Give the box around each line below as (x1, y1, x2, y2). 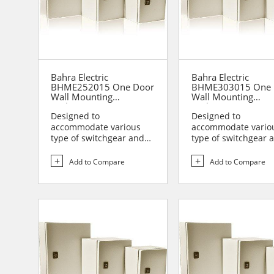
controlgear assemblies (51, 143, 146, 155)
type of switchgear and (51, 132, 144, 144)
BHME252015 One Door (51, 81, 154, 94)
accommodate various (51, 121, 141, 133)
